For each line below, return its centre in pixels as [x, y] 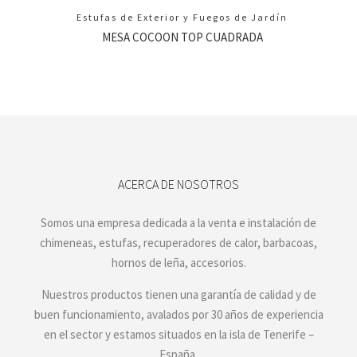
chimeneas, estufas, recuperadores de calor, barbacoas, [178, 243]
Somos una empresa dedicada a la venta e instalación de [178, 223]
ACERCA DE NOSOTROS [178, 184]
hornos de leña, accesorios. [178, 263]
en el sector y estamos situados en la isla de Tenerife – [178, 334]
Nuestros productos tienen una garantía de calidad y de [178, 294]
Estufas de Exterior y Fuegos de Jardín [182, 18]
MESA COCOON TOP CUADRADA [182, 37]
